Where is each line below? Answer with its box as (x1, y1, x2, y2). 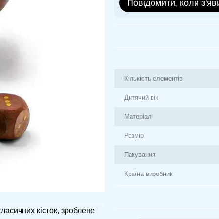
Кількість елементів (124, 75, 183, 82)
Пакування (124, 151, 155, 158)
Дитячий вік (124, 94, 158, 101)
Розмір (124, 132, 144, 139)
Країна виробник (124, 170, 173, 177)
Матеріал (124, 113, 152, 120)
